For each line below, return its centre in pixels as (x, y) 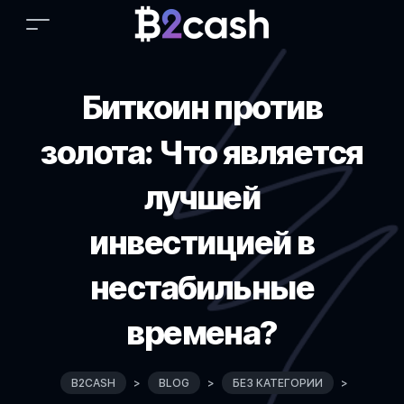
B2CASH (93, 383)
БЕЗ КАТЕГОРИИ (278, 383)
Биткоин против (202, 107)
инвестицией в (202, 243)
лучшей (202, 197)
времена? (202, 333)
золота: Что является (202, 152)
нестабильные (202, 288)
